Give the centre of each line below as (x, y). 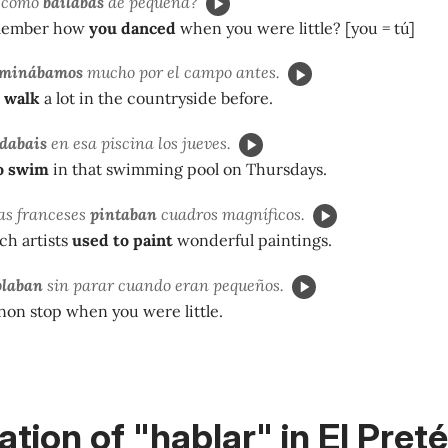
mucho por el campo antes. (181, 72)
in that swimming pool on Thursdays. (188, 169)
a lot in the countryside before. (156, 98)
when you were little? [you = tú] (295, 27)
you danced (132, 27)
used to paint (122, 239)
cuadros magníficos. (231, 213)
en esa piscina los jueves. (139, 143)
